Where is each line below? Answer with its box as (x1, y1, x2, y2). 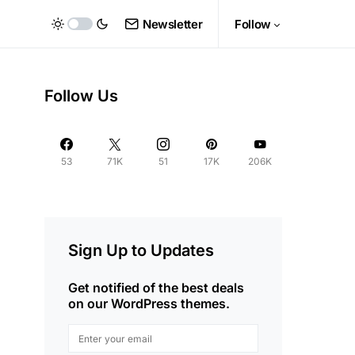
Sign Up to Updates (68, 241, 214, 260)
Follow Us (44, 86, 118, 105)
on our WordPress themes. (68, 296, 230, 311)
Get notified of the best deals (68, 280, 244, 296)
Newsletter (142, 16, 203, 32)
